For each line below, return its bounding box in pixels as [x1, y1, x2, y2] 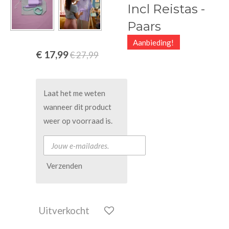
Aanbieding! [133, 37, 174, 47]
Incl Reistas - [127, 1, 205, 16]
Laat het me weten [43, 88, 105, 98]
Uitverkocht [39, 204, 89, 217]
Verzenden [47, 161, 82, 171]
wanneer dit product [43, 102, 111, 111]
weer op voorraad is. [43, 116, 112, 125]
